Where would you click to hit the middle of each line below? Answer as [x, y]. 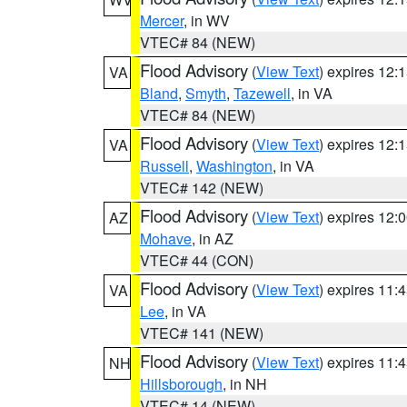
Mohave [166, 238]
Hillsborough [181, 384]
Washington [234, 166]
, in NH [245, 384]
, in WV [207, 20]
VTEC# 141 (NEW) [202, 333]
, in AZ [213, 238]
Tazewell [262, 93]
